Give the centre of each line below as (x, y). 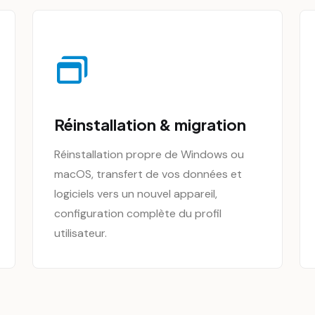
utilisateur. (81, 233)
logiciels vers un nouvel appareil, (136, 194)
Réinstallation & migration (150, 124)
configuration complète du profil (138, 213)
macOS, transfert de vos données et (148, 174)
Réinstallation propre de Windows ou (149, 154)
